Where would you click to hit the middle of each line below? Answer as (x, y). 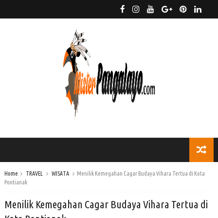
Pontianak (16, 182)
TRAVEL (34, 173)
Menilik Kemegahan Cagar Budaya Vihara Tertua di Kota (141, 173)
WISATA (60, 173)
